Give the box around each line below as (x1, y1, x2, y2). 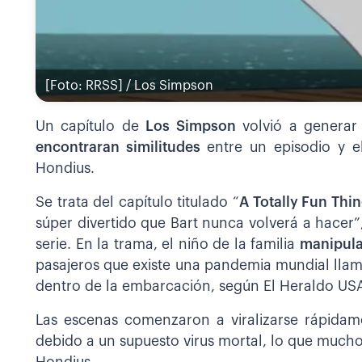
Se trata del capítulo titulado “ (36, 195, 240, 209)
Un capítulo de (36, 119, 146, 133)
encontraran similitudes (36, 140, 208, 154)
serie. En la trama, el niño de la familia (36, 237, 300, 251)
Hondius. (36, 161, 95, 175)
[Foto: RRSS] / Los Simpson (45, 79, 213, 93)
